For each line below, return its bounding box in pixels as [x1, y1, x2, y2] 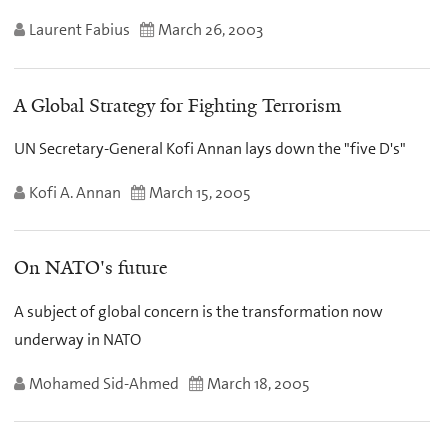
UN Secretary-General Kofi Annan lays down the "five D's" [14, 138, 406, 160]
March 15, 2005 [149, 181, 251, 203]
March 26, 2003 [158, 19, 263, 41]
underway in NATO [14, 328, 141, 350]
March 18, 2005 [207, 372, 310, 394]
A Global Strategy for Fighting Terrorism [14, 93, 341, 118]
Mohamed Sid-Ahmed [29, 372, 179, 394]
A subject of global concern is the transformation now [14, 300, 383, 322]
